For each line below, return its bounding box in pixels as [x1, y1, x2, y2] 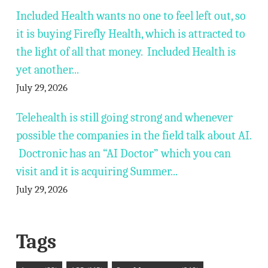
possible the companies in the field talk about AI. [16, 129, 251, 142]
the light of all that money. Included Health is [16, 45, 236, 59]
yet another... [16, 63, 79, 77]
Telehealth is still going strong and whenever [16, 111, 233, 124]
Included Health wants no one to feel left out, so [16, 9, 246, 23]
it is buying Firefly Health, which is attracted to [16, 27, 245, 41]
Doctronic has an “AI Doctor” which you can [16, 147, 231, 160]
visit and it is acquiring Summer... [16, 165, 178, 178]
